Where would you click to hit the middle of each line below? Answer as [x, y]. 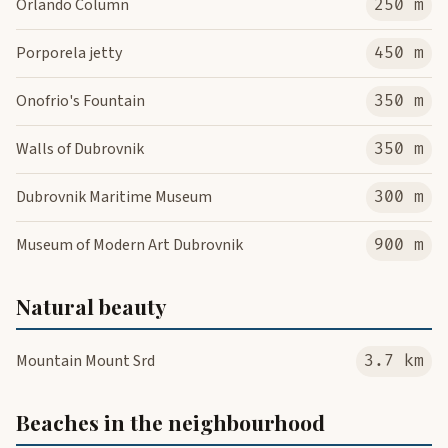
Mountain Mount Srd [85, 361]
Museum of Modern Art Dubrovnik [129, 245]
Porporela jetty [69, 53]
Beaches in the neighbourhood [170, 422]
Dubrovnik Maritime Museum [114, 197]
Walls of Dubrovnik [80, 149]
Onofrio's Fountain [80, 101]
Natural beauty [91, 306]
